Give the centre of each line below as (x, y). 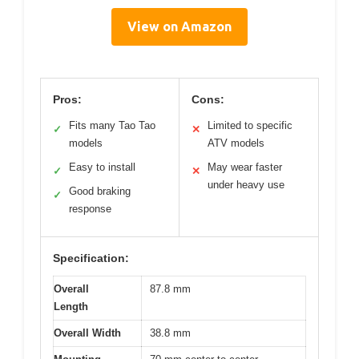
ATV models (236, 143)
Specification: (91, 258)
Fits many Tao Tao (112, 126)
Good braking (100, 192)
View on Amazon (179, 27)
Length (71, 307)
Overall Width (87, 333)
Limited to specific (250, 126)
